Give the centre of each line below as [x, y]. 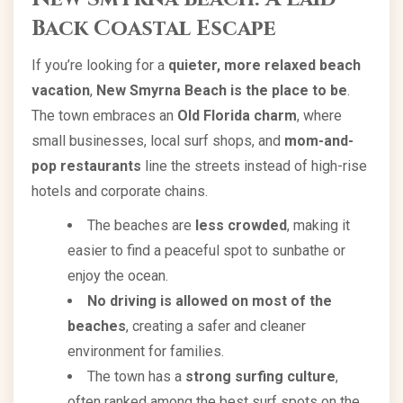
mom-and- [319, 141]
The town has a [136, 376]
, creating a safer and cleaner [216, 326]
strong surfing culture [260, 376]
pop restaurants [86, 166]
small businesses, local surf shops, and [158, 141]
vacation [61, 90]
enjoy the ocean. [118, 276]
